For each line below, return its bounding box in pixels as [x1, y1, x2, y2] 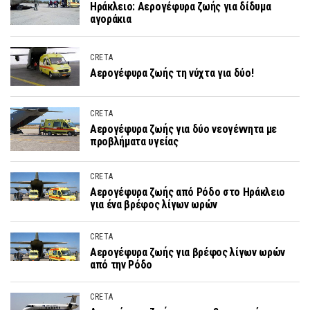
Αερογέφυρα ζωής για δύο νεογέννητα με [90, 122, 277, 136]
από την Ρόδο [90, 257, 153, 271]
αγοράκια [90, 12, 131, 26]
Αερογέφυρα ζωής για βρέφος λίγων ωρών [90, 245, 286, 259]
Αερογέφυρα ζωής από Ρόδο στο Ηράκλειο [90, 185, 286, 199]
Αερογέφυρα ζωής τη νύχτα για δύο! [90, 66, 254, 80]
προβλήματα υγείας [90, 135, 179, 149]
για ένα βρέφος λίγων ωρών [90, 197, 217, 211]
